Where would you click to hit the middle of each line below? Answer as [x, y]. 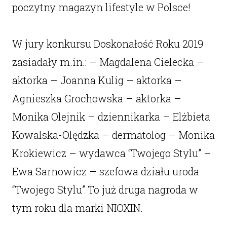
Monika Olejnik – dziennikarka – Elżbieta [111, 117]
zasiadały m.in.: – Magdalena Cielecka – [108, 62]
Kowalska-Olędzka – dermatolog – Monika [113, 135]
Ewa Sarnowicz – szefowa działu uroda [105, 171]
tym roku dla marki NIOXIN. [77, 208]
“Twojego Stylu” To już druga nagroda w [105, 190]
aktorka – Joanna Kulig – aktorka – [97, 80]
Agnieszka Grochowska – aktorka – [97, 98]
